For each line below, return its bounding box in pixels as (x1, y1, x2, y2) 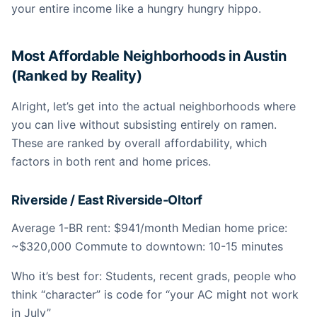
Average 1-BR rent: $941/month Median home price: (11, 221, 287, 235)
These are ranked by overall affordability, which (11, 136, 267, 150)
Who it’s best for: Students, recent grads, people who (11, 269, 296, 283)
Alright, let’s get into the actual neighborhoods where (11, 99, 296, 113)
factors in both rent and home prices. (11, 154, 211, 168)
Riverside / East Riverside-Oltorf (11, 192, 203, 207)
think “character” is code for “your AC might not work (11, 287, 299, 301)
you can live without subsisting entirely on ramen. (11, 117, 277, 132)
